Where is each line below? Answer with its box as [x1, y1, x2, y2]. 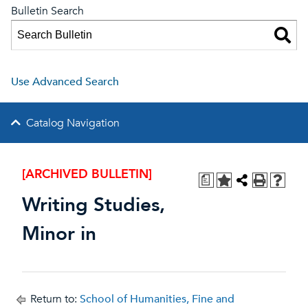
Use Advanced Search [11, 74, 119, 89]
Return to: [27, 291, 80, 307]
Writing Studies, [22, 192, 165, 218]
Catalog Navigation [26, 115, 120, 131]
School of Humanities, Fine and [80, 291, 234, 307]
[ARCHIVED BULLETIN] [22, 166, 152, 183]
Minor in [22, 221, 96, 247]
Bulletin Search [11, 3, 84, 19]
